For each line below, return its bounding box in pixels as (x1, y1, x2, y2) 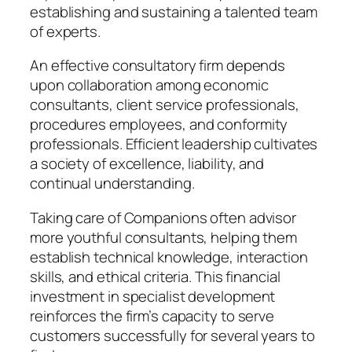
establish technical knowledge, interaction (30, 246, 308, 267)
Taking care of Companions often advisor (30, 207, 297, 228)
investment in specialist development (30, 285, 276, 306)
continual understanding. (30, 173, 195, 194)
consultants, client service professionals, (30, 94, 299, 115)
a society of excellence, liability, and (30, 153, 265, 174)
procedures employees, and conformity (30, 114, 288, 135)
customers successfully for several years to (30, 324, 315, 346)
